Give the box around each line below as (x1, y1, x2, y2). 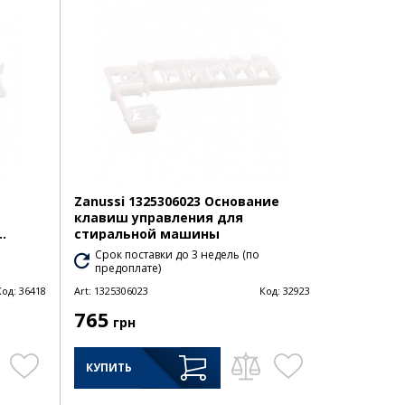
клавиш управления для (73, 208, 243, 226)
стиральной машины (73, 224, 220, 242)
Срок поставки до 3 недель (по (95, 246, 260, 262)
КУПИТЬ (85, 359, 132, 375)
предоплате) (95, 259, 162, 276)
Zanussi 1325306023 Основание (73, 192, 279, 210)
